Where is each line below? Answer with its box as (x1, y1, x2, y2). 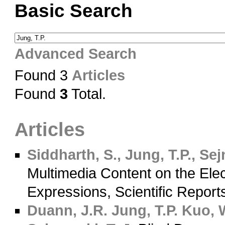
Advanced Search (14, 45, 137, 62)
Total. (67, 86, 106, 102)
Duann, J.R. (27, 202, 108, 219)
